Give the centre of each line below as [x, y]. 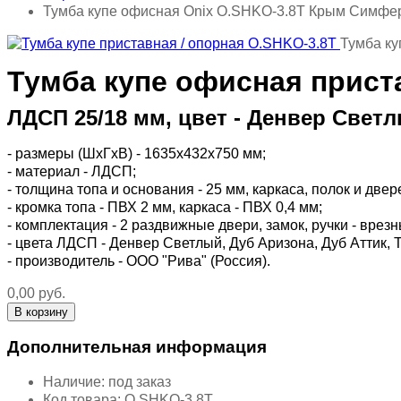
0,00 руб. [36, 294]
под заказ [140, 381]
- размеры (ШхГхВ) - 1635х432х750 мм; [137, 154]
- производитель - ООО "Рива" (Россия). [139, 261]
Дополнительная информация [137, 346]
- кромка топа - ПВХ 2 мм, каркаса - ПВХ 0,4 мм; [165, 208]
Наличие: [74, 381]
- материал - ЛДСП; [72, 172]
